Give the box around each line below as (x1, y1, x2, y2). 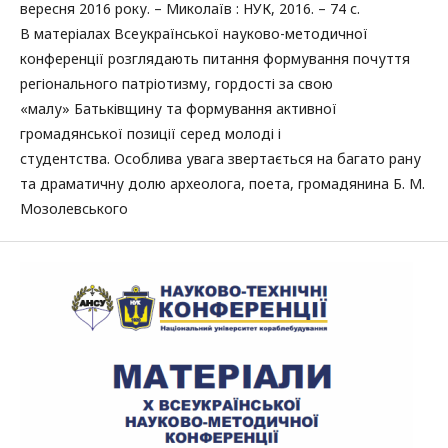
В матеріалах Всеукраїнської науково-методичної (20, 24, 368, 43)
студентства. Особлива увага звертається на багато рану (20, 149, 421, 168)
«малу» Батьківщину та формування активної (20, 99, 337, 118)
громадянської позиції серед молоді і (20, 124, 281, 143)
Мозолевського (20, 199, 128, 218)
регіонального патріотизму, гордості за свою (20, 74, 333, 93)
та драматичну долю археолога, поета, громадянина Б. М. (20, 174, 425, 193)
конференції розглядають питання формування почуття (20, 49, 410, 68)
